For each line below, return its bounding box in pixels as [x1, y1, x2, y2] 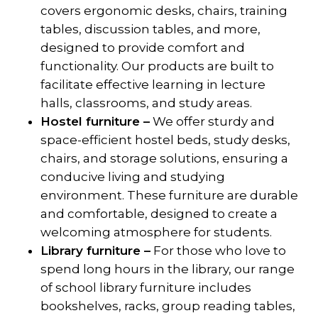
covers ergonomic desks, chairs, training [40, 4, 287, 18]
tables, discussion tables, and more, [40, 22, 261, 37]
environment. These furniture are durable [40, 188, 298, 203]
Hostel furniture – [40, 114, 150, 129]
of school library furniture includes [40, 280, 251, 295]
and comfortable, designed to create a [40, 207, 278, 221]
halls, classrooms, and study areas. [40, 96, 252, 111]
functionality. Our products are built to [40, 59, 274, 74]
